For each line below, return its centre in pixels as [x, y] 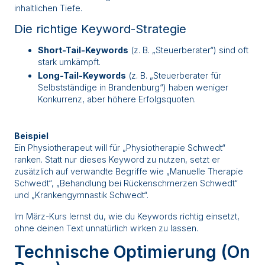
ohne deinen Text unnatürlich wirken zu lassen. [106, 228]
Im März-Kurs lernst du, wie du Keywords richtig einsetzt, [127, 216]
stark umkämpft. [69, 62]
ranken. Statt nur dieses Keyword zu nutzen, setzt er [117, 160]
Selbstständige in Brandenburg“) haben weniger [133, 88]
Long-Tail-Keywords [82, 76]
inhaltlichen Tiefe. [48, 8]
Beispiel [31, 136]
